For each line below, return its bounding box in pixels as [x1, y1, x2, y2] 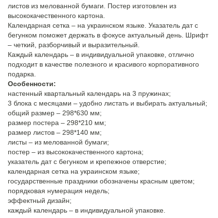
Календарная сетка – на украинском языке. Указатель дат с [8, 21, 198, 29]
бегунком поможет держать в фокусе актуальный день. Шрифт [8, 31, 208, 39]
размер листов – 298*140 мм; [8, 128, 102, 136]
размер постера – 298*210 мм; [8, 119, 106, 127]
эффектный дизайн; [8, 197, 72, 204]
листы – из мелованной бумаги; [8, 138, 109, 146]
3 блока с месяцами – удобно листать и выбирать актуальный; [8, 99, 207, 107]
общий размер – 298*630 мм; [8, 109, 102, 117]
